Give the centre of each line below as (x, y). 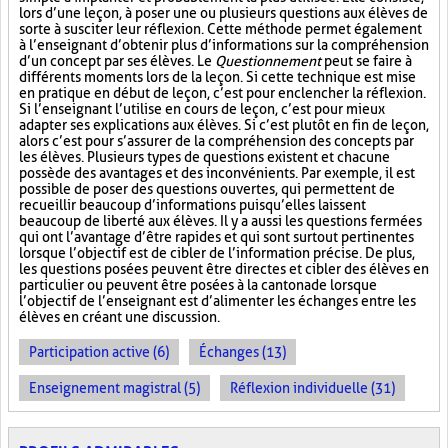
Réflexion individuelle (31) (312, 388)
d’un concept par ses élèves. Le (117, 61)
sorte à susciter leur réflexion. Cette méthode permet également (220, 29)
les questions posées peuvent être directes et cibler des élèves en (224, 269)
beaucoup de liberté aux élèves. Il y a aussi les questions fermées (220, 221)
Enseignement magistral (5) (114, 388)
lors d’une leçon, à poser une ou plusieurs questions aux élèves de (223, 13)
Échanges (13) (242, 352)
